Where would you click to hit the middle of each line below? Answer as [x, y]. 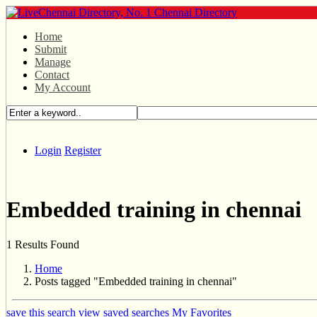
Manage [53, 62]
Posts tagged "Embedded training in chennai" [136, 281]
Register [83, 150]
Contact [52, 75]
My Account [63, 87]
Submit [51, 49]
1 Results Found [43, 244]
